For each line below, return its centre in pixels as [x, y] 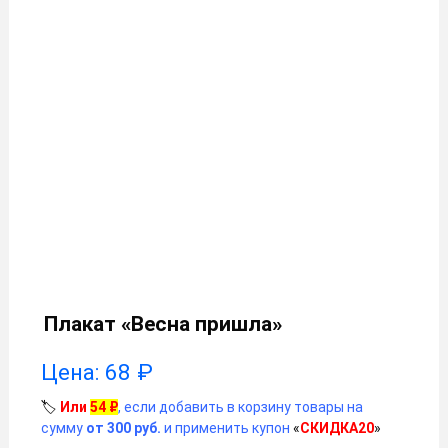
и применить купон [225, 428]
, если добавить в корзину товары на [240, 407]
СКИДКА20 [337, 428]
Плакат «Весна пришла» [163, 324]
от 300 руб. [123, 428]
